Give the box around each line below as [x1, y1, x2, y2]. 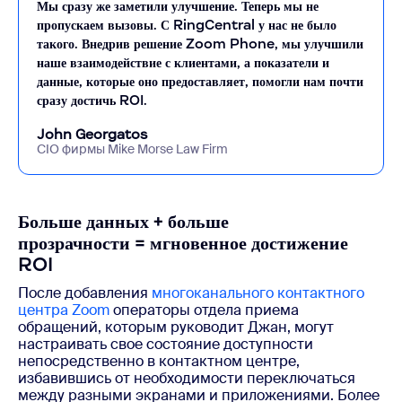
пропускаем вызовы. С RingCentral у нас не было [37, 15, 336, 33]
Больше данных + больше [18, 208, 229, 233]
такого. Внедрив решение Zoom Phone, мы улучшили [37, 34, 363, 52]
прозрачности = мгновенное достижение [18, 230, 348, 255]
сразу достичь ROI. [37, 91, 147, 109]
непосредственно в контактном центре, [18, 351, 300, 371]
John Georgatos [37, 125, 148, 143]
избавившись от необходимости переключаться [18, 368, 355, 388]
